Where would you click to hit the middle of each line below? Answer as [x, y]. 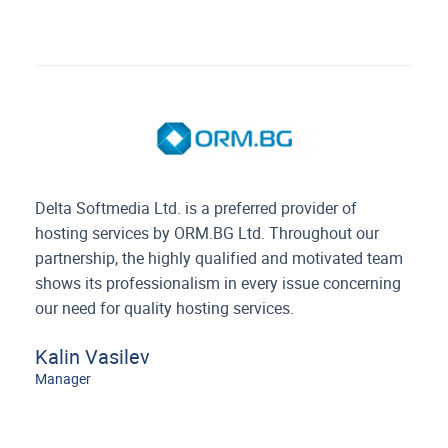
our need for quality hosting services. [165, 308]
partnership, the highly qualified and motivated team [219, 258]
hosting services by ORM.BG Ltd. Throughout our [207, 233]
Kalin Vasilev [93, 356]
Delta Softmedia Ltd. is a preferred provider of [196, 208]
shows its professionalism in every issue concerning [218, 283]
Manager [63, 378]
